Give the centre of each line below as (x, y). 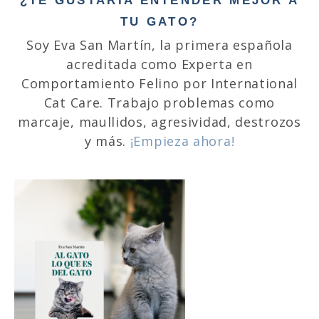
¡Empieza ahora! (182, 141)
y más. (107, 141)
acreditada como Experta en (159, 64)
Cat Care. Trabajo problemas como (159, 103)
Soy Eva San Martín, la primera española (159, 45)
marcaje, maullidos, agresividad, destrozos (159, 122)
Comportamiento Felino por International (159, 84)
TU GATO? (159, 22)
